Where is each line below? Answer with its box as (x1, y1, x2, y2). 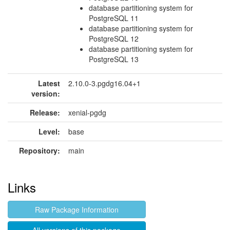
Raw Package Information (34, 204, 119, 215)
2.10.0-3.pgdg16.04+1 (68, 78, 141, 88)
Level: (39, 126, 60, 137)
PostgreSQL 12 (89, 33, 139, 44)
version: (31, 88, 60, 99)
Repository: (19, 145, 60, 156)
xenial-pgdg (68, 107, 106, 118)
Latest (38, 78, 60, 88)
